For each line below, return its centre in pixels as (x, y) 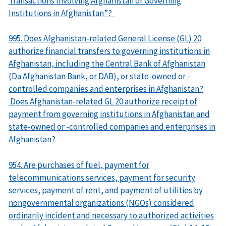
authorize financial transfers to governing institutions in (109, 51)
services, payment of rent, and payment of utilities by (106, 190)
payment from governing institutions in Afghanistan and (109, 114)
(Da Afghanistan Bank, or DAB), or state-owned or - (99, 76)
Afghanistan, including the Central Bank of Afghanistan (107, 64)
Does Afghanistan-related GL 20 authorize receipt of (103, 102)
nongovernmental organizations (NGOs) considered (101, 203)
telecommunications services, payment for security (102, 177)
